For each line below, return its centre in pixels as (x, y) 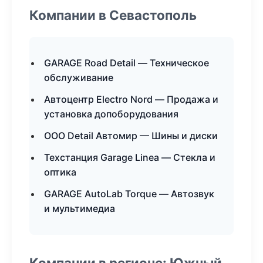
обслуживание (79, 77)
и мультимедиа (80, 208)
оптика (60, 172)
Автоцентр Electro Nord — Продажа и (131, 99)
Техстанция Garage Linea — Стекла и (130, 157)
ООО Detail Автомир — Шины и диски (131, 136)
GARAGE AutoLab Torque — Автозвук (129, 194)
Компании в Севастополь (113, 15)
